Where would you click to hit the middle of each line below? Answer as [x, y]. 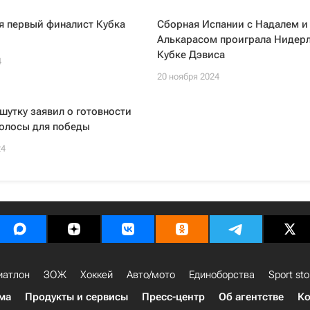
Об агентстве [251, 297]
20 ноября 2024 [188, 76]
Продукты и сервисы [76, 297]
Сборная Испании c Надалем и [232, 24]
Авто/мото [151, 275]
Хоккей [97, 275]
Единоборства [222, 275]
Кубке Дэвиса [191, 55]
